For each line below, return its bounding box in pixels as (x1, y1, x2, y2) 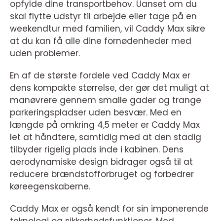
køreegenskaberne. (10, 180, 90, 192)
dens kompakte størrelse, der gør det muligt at (10, 81, 209, 94)
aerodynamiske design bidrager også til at (10, 155, 193, 168)
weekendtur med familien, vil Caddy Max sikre (10, 22, 205, 35)
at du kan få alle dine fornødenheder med (10, 35, 191, 47)
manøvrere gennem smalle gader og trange (10, 94, 201, 106)
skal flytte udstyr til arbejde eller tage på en (10, 10, 197, 22)
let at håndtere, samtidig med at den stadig (10, 131, 201, 143)
